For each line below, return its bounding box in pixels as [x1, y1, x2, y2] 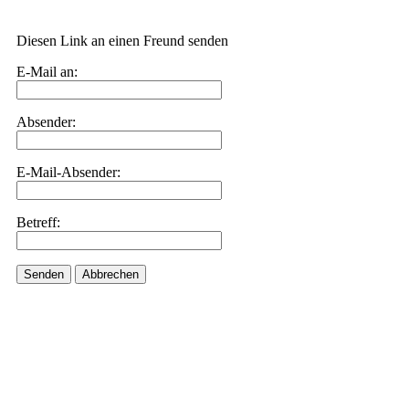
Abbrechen [82, 267, 139, 281]
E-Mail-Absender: [16, 164, 121, 180]
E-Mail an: [16, 64, 78, 79]
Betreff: [16, 215, 60, 230]
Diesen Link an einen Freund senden [16, 33, 228, 48]
